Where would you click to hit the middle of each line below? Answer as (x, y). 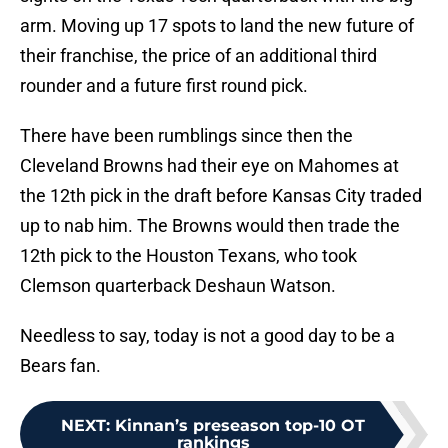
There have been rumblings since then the (186, 136)
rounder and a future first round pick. (164, 86)
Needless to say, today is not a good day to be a (207, 336)
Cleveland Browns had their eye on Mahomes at (209, 166)
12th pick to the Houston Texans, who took (188, 256)
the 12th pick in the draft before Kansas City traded (221, 196)
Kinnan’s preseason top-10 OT (240, 426)
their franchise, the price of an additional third (198, 56)
